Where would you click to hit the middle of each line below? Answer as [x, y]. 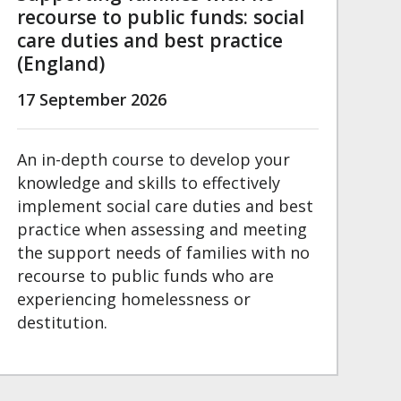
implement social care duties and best [165, 206]
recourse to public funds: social [160, 17]
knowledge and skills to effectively [148, 183]
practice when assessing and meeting [162, 230]
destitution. [62, 323]
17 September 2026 [91, 100]
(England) [60, 64]
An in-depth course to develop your [153, 160]
